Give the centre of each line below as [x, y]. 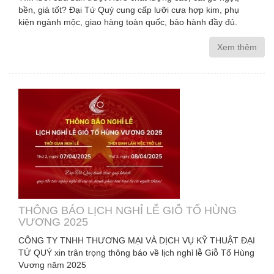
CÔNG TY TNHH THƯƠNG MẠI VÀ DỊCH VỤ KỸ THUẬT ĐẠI [137, 240]
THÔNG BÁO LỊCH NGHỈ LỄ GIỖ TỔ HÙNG [128, 210]
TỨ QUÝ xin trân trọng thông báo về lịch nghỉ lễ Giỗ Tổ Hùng [136, 253]
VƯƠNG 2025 [53, 222]
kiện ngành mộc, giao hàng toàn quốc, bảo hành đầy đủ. [128, 22]
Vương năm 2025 [52, 265]
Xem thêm [237, 47]
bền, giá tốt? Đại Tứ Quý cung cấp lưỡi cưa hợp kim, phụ [129, 10]
